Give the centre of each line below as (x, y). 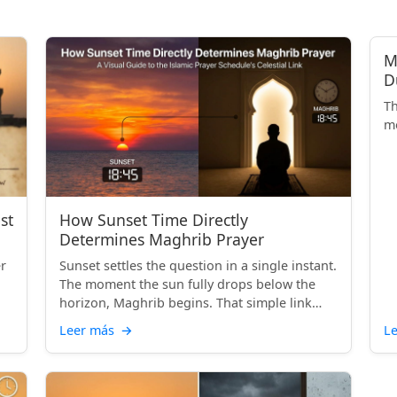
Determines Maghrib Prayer (162, 239)
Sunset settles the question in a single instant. (198, 265)
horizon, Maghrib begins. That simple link (186, 303)
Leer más (89, 330)
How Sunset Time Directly (154, 220)
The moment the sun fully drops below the (188, 284)
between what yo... (116, 321)
